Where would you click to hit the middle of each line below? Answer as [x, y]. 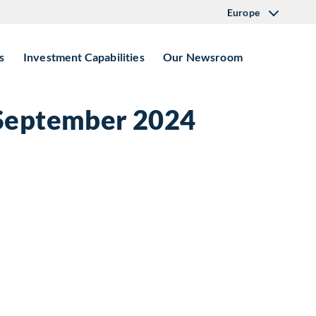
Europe [243, 12]
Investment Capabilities [84, 57]
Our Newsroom [203, 57]
